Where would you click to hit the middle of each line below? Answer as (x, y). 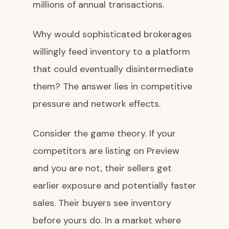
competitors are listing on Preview (106, 151)
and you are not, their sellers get (102, 168)
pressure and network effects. (97, 104)
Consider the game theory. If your (104, 133)
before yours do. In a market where (107, 220)
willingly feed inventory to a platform (111, 52)
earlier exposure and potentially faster (114, 186)
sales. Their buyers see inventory (102, 203)
